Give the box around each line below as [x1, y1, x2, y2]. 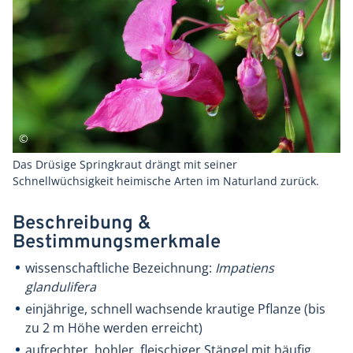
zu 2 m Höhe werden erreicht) [25, 319, 203, 337]
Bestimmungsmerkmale [13, 231, 221, 255]
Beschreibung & [13, 212, 151, 236]
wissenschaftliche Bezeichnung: [25, 259, 215, 277]
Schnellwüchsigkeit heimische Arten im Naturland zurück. [13, 173, 319, 189]
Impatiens [215, 259, 274, 277]
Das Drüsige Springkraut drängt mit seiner [13, 157, 237, 173]
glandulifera [25, 278, 96, 296]
